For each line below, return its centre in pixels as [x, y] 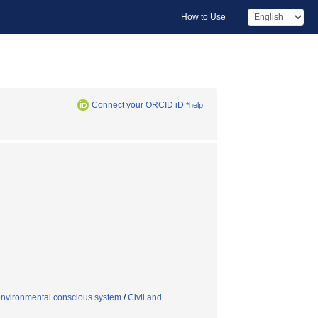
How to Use [203, 17]
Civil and [145, 297]
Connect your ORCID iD [138, 105]
